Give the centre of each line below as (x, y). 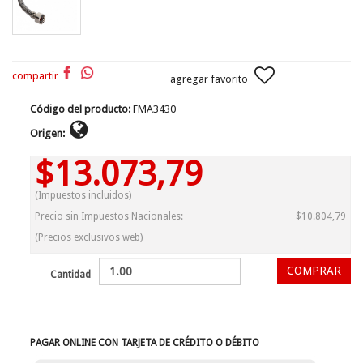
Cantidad (71, 275)
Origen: (48, 133)
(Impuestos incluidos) (83, 195)
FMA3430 (155, 109)
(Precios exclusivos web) (89, 237)
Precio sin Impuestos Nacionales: (109, 216)
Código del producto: (81, 109)
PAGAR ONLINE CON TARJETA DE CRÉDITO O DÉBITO (145, 343)
